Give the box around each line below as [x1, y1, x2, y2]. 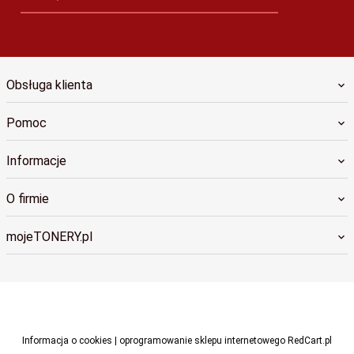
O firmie [6, 191, 49, 207]
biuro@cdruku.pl [20, 323, 101, 337]
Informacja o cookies [22, 335, 112, 347]
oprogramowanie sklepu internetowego [119, 335, 285, 347]
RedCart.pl [285, 335, 332, 347]
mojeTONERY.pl [6, 229, 92, 245]
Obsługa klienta [6, 77, 92, 93]
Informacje [6, 153, 66, 169]
